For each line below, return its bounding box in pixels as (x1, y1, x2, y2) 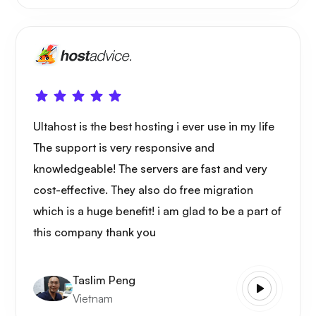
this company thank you (33, 225, 156, 240)
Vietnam (73, 291, 113, 305)
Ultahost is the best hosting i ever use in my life (33, 119, 274, 134)
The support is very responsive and (33, 140, 214, 155)
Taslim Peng (73, 272, 135, 287)
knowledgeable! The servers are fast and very (33, 162, 267, 176)
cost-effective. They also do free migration (33, 183, 253, 197)
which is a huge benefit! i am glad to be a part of (33, 204, 281, 219)
